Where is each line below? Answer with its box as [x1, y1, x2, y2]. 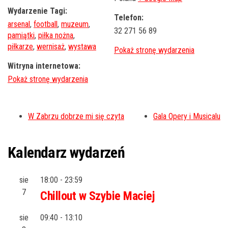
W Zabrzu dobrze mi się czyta [28, 111, 124, 122]
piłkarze [8, 42, 33, 52]
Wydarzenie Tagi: [8, 6, 67, 16]
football [34, 19, 58, 30]
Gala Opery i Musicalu [153, 111, 220, 122]
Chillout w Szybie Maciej [40, 189, 155, 204]
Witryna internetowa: [8, 61, 80, 71]
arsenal [8, 19, 30, 30]
